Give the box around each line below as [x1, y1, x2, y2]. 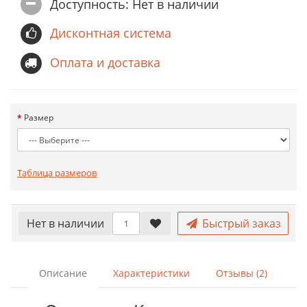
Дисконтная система [50, 25, 171, 41]
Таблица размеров [17, 167, 97, 179]
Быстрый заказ [199, 216, 281, 231]
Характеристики [112, 267, 190, 280]
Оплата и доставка [50, 54, 160, 71]
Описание [38, 267, 87, 280]
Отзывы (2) [215, 267, 267, 280]
